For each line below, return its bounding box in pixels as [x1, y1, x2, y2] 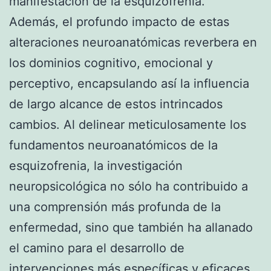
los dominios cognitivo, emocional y [9, 55, 213, 70]
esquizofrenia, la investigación [9, 158, 183, 173]
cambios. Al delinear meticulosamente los [9, 117, 246, 132]
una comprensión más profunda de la [9, 199, 221, 214]
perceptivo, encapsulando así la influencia [9, 76, 249, 91]
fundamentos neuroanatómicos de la [9, 137, 218, 152]
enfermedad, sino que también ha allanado [9, 220, 253, 235]
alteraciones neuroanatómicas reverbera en [9, 34, 257, 50]
